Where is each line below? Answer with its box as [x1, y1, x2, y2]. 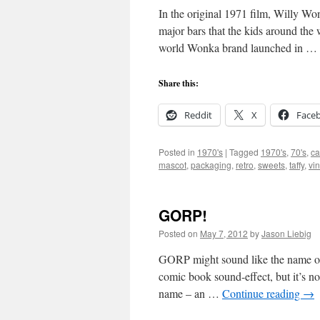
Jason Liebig [261, 227, 311, 239]
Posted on [159, 227, 198, 239]
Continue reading [222, 286, 303, 301]
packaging [191, 159, 231, 171]
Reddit [184, 109, 212, 121]
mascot [159, 159, 186, 171]
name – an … [159, 286, 222, 301]
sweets [258, 159, 285, 171]
